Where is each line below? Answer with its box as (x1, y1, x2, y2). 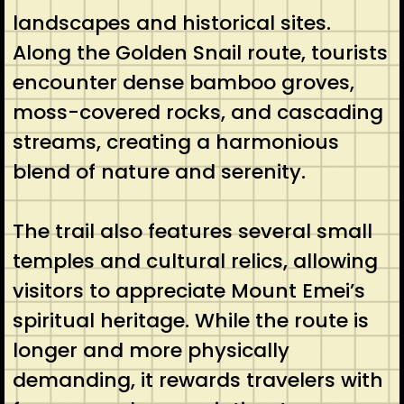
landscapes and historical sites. (12, 8, 331, 37)
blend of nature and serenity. (12, 157, 306, 186)
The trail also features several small (12, 216, 372, 245)
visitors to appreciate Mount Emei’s (12, 276, 365, 305)
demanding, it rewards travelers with (12, 365, 383, 394)
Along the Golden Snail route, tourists (12, 38, 388, 67)
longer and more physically (12, 335, 289, 364)
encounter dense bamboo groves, (12, 68, 354, 96)
